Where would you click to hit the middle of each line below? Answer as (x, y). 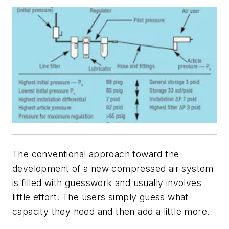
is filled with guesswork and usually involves (107, 182)
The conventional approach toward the (96, 154)
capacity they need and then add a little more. (111, 211)
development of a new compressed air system (113, 168)
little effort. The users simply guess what (100, 197)
